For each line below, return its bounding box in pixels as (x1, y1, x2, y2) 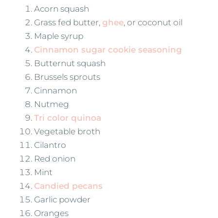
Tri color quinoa (34, 112, 101, 123)
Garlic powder (34, 194, 91, 204)
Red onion (34, 153, 75, 163)
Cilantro (34, 140, 66, 150)
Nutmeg (34, 99, 69, 109)
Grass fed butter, (34, 17, 102, 27)
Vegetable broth (34, 126, 100, 136)
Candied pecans (34, 181, 103, 191)
